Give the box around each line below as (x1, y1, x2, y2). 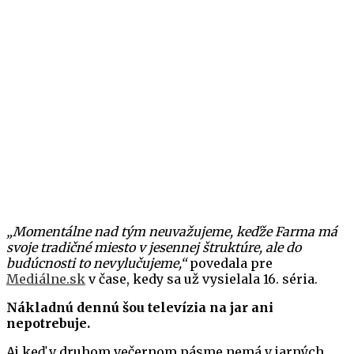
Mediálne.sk (6, 270, 85, 287)
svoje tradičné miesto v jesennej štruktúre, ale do (6, 239, 301, 255)
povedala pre (186, 254, 273, 271)
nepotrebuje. (6, 314, 90, 331)
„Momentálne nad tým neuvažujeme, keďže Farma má (6, 223, 337, 239)
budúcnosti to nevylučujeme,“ (6, 254, 186, 271)
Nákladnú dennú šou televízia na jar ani (6, 299, 273, 315)
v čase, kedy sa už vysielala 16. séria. (85, 270, 318, 287)
